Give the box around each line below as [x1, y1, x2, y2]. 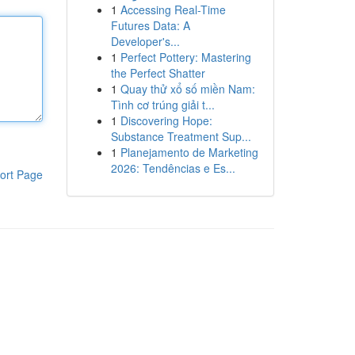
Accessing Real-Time [120, 2, 226, 17]
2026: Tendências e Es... [110, 160, 235, 176]
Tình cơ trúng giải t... [110, 97, 215, 113]
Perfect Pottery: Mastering [120, 49, 251, 65]
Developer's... [110, 33, 180, 49]
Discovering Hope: [120, 113, 212, 128]
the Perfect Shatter [110, 65, 205, 81]
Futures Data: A [110, 17, 190, 33]
